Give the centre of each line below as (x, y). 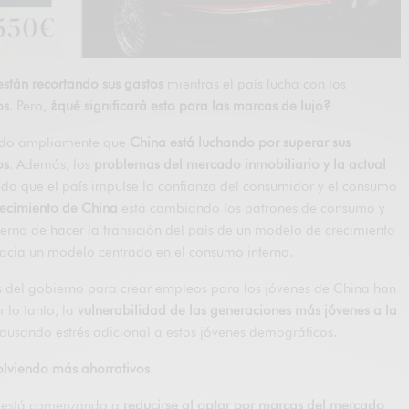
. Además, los (52, 164)
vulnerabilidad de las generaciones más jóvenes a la (238, 310)
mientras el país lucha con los (255, 84)
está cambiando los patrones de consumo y (252, 208)
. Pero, (30, 105)
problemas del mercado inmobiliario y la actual (241, 164)
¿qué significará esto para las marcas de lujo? (191, 105)
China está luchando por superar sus (241, 142)
